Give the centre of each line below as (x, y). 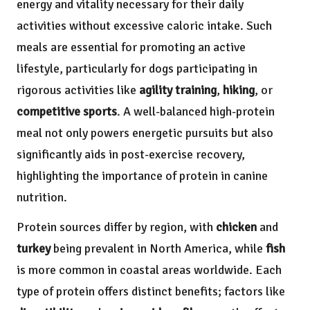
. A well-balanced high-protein (196, 111)
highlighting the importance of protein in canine (142, 175)
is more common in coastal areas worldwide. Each (149, 270)
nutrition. (42, 197)
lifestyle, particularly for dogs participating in (137, 68)
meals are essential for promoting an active (131, 47)
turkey (34, 248)
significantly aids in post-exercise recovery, (131, 154)
